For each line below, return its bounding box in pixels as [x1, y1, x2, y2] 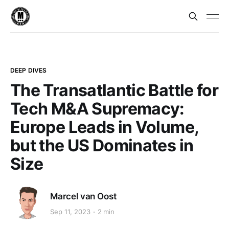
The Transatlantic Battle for [10, 80, 219, 100]
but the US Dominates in [10, 135, 194, 155]
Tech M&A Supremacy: [10, 99, 185, 119]
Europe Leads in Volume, [10, 117, 199, 137]
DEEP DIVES [10, 66, 47, 74]
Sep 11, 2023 [50, 208, 90, 216]
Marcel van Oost [50, 191, 117, 201]
